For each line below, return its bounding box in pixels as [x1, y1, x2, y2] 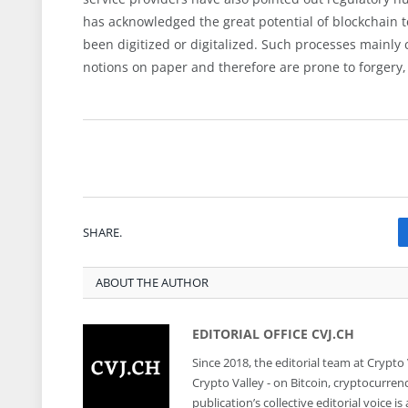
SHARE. [83, 223, 122, 240]
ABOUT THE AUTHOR [96, 274, 209, 291]
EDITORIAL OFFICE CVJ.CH [192, 325, 354, 343]
